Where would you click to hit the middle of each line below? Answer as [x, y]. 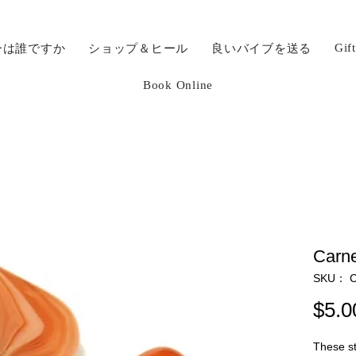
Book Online [178, 85]
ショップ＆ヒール [139, 48]
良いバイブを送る [262, 48]
